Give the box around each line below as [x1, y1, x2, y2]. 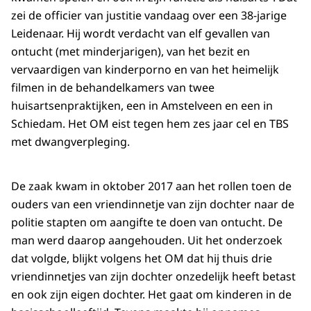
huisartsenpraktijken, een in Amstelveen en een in [11, 98, 273, 114]
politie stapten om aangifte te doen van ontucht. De [11, 215, 283, 230]
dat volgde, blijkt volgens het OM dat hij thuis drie [11, 251, 272, 267]
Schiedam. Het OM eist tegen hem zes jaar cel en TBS [11, 116, 289, 132]
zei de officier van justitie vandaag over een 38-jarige [11, 8, 287, 24]
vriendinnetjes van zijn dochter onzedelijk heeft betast [11, 269, 296, 285]
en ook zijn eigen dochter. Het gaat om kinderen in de [11, 287, 292, 303]
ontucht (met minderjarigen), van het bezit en [11, 44, 250, 60]
